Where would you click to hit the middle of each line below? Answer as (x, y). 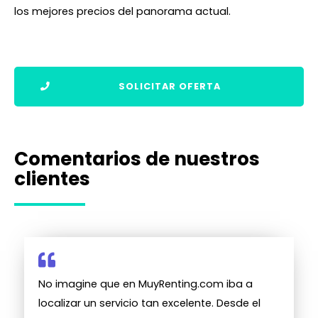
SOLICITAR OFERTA (170, 87)
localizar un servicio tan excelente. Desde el (149, 303)
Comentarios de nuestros (137, 159)
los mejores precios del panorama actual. (122, 11)
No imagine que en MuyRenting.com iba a (146, 284)
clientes (52, 179)
